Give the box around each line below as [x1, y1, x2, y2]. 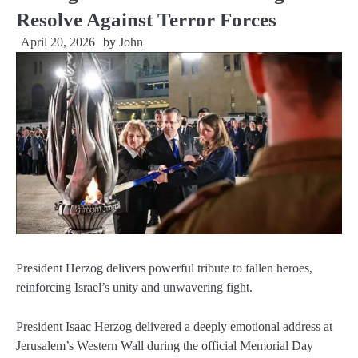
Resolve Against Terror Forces [16, 8, 276, 31]
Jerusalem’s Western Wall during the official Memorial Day [16, 338, 313, 352]
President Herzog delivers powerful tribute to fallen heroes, [16, 261, 312, 276]
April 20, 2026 [21, 35, 95, 49]
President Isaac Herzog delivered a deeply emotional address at [16, 319, 332, 333]
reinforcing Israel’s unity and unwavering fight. [16, 280, 253, 295]
